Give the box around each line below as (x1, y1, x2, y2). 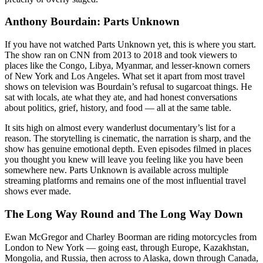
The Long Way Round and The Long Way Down (5, 207, 243, 220)
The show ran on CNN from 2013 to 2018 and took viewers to (5, 50, 237, 60)
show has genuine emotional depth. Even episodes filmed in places (5, 144, 251, 154)
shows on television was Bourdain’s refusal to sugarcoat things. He (5, 82, 252, 92)
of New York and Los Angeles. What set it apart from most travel (5, 71, 245, 82)
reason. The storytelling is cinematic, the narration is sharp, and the (5, 133, 251, 144)
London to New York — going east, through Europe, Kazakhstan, (5, 242, 249, 252)
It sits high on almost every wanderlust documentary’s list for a (5, 123, 235, 133)
